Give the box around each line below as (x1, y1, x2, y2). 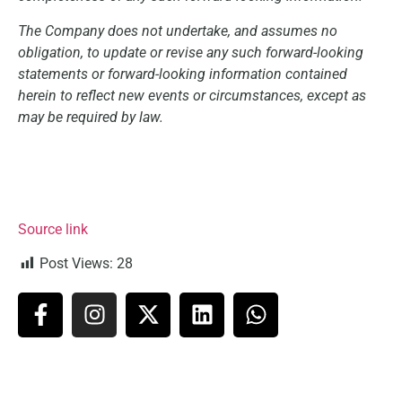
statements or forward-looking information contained (18, 65, 347, 83)
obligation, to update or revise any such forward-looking (18, 43, 363, 61)
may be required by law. (18, 108, 163, 126)
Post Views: (39, 254, 113, 272)
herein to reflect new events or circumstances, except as (18, 86, 366, 104)
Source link (18, 220, 88, 238)
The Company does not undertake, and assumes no (18, 22, 337, 39)
